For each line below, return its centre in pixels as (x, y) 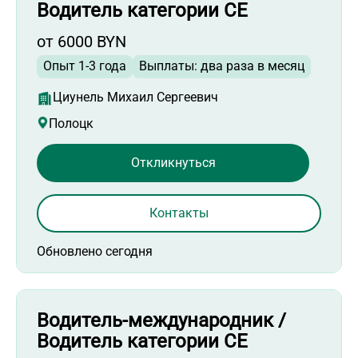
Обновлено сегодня (95, 251)
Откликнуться (173, 162)
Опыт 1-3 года (85, 66)
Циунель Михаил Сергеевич (135, 97)
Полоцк (71, 124)
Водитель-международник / (161, 320)
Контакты (179, 213)
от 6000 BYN (82, 42)
